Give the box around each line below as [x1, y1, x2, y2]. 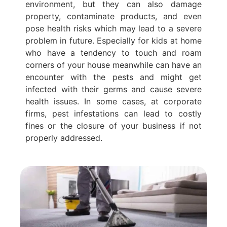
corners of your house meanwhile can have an [25, 59, 202, 70]
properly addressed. [25, 132, 102, 143]
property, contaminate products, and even [25, 11, 202, 21]
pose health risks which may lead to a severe [25, 23, 202, 33]
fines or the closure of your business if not [25, 120, 202, 131]
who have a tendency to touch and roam [25, 47, 202, 58]
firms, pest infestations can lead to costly [25, 108, 202, 119]
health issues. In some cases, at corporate [25, 96, 202, 106]
